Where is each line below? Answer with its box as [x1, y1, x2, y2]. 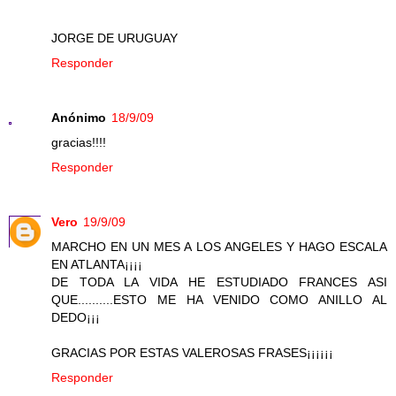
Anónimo [51, 110, 106, 126]
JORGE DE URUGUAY [51, 31, 178, 46]
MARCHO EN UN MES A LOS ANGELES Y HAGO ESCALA [51, 240, 387, 255]
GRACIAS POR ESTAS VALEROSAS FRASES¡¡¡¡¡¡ [51, 346, 333, 361]
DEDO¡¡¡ [51, 310, 100, 325]
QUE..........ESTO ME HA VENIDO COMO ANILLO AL [51, 293, 387, 308]
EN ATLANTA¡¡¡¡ [51, 257, 142, 272]
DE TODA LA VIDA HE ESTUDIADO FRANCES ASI [51, 275, 387, 290]
